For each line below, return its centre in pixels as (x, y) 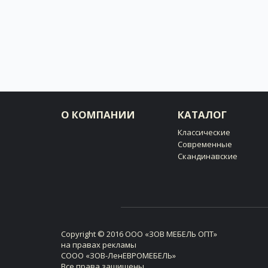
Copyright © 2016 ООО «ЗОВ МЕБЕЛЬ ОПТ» (139, 234)
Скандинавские (208, 156)
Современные (205, 144)
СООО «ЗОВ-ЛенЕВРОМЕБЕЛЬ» (118, 255)
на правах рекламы (99, 244)
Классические (204, 132)
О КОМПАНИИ (98, 114)
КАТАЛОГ (202, 114)
